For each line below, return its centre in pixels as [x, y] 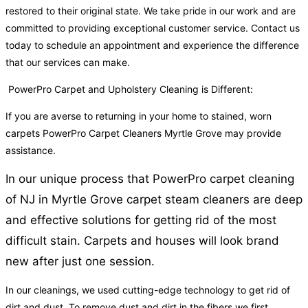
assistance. [31, 151]
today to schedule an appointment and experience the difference [152, 45]
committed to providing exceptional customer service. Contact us [153, 28]
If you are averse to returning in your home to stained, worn [139, 116]
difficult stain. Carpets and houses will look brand [142, 241]
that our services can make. [68, 63]
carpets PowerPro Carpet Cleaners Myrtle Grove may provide [143, 133]
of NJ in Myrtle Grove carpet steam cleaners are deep [154, 200]
